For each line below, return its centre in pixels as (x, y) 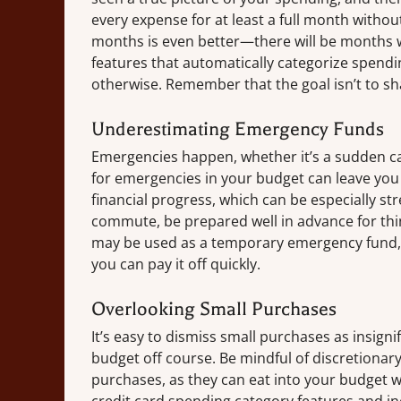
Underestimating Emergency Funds (238, 129)
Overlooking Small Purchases (214, 309)
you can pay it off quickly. (176, 264)
